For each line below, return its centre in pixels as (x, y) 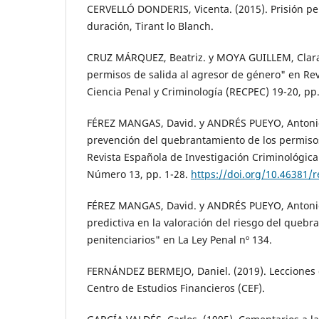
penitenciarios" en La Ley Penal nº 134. (179, 240)
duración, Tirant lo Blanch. (150, 26)
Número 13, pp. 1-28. (139, 174)
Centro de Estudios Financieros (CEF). (176, 288)
